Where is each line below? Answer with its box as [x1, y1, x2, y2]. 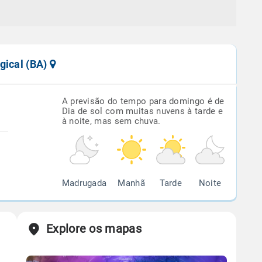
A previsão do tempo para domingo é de [61, 96, 225, 106]
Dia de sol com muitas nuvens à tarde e [61, 106, 223, 116]
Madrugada [61, 178, 107, 188]
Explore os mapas [46, 222, 142, 236]
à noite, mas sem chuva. [61, 116, 161, 126]
